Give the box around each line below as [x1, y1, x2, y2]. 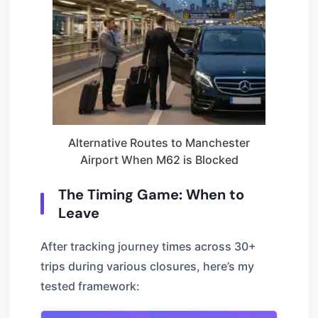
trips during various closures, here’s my [40, 258, 254, 273]
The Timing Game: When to [58, 185, 244, 204]
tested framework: [40, 278, 140, 293]
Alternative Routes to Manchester [68, 135, 250, 150]
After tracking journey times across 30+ [40, 238, 256, 253]
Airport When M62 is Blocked [79, 152, 238, 167]
